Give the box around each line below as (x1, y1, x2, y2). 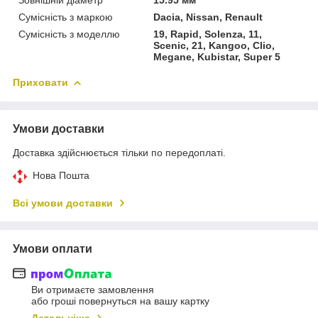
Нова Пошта (33, 169, 89, 181)
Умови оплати (13, 242, 92, 255)
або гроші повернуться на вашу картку (31, 295, 209, 307)
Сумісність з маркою (18, 11, 113, 23)
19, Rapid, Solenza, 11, (153, 28, 263, 40)
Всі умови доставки (13, 197, 113, 209)
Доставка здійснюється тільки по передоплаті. (13, 146, 226, 158)
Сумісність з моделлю (18, 28, 120, 40)
